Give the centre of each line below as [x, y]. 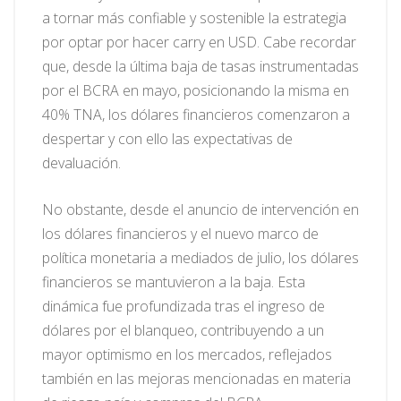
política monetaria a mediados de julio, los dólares [200, 258]
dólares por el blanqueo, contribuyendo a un [183, 331]
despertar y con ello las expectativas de [167, 139]
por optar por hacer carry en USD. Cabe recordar [199, 43]
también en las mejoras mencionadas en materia [196, 379]
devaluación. [81, 163]
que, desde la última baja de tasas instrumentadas [200, 67]
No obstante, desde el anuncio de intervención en [200, 210]
